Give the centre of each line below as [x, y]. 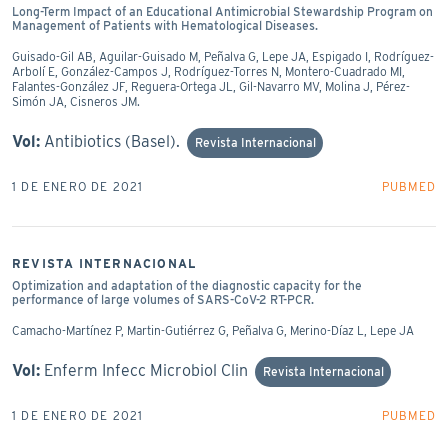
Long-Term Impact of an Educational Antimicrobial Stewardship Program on [222, 11]
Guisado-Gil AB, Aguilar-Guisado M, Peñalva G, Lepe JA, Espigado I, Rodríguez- [223, 56]
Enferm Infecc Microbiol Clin [146, 370]
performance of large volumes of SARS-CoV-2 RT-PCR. [163, 299]
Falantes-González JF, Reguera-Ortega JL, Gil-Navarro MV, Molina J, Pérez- [211, 86]
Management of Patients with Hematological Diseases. [165, 25]
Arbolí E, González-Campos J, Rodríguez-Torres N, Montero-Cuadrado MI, [208, 71]
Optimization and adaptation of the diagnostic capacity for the [187, 285]
